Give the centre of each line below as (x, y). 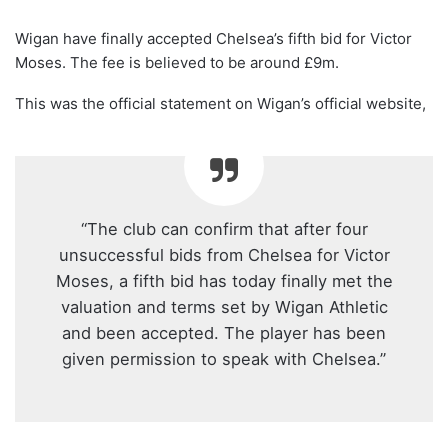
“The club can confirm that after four (224, 229)
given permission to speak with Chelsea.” (224, 359)
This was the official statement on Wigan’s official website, (220, 104)
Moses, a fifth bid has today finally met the (224, 281)
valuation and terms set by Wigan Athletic (224, 307)
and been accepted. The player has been (224, 333)
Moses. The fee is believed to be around (159, 63)
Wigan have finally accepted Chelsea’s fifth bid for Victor (213, 39)
